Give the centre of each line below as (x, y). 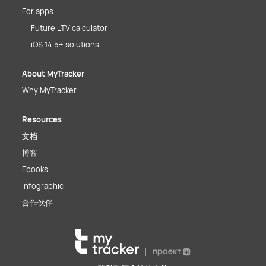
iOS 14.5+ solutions (65, 45)
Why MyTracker (49, 90)
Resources (42, 119)
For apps (38, 11)
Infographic (43, 186)
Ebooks (35, 169)
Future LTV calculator (69, 28)
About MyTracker (53, 74)
